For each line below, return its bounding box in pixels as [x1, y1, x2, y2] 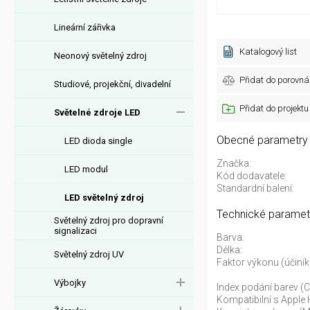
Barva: [217, 232, 244, 243]
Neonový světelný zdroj [54, 50, 147, 61]
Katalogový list [239, 46, 297, 57]
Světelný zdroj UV [54, 248, 124, 259]
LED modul [64, 163, 108, 174]
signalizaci [54, 226, 97, 236]
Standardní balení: [217, 183, 294, 194]
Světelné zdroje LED [54, 107, 140, 118]
